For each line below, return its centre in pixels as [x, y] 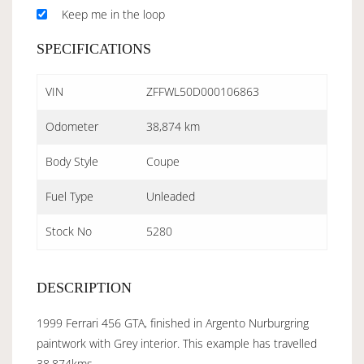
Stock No [69, 231]
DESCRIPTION [84, 287]
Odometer [72, 126]
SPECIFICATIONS [94, 48]
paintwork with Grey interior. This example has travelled [177, 343]
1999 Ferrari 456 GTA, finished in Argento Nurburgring [173, 323]
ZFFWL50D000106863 [203, 91]
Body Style [72, 161]
